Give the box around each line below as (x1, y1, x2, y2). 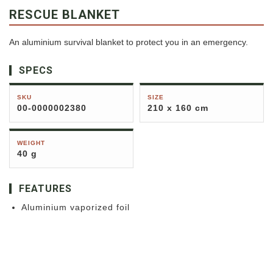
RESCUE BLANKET (9, 7, 120, 23)
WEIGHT (17, 140, 45, 147)
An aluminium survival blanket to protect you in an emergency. (9, 37, 248, 48)
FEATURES (19, 183, 72, 195)
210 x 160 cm (147, 103, 208, 113)
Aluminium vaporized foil (21, 202, 130, 213)
